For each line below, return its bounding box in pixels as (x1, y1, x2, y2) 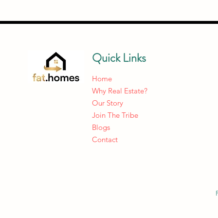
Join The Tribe (92, 110, 138, 120)
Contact (92, 135, 118, 144)
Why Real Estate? (92, 86, 147, 95)
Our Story (92, 98, 123, 108)
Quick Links (92, 50, 146, 66)
